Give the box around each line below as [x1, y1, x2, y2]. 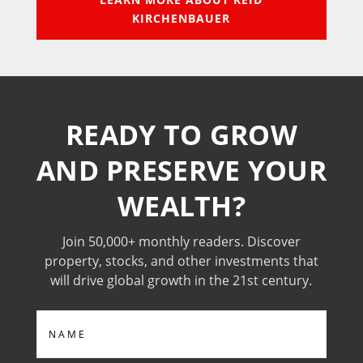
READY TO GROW [66, 116, 297, 153]
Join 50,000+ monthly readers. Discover [62, 233, 301, 250]
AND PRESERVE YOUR [36, 152, 327, 189]
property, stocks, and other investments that [44, 252, 318, 270]
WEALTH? [117, 187, 246, 224]
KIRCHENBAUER [132, 11, 231, 26]
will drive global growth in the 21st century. [50, 271, 313, 289]
